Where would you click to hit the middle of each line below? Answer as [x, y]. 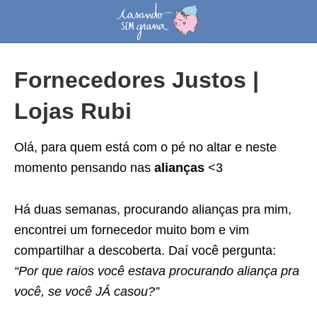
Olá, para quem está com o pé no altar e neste [145, 147]
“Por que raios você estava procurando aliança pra [157, 271]
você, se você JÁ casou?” [87, 292]
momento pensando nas [84, 168]
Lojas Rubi [73, 111]
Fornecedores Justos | [137, 80]
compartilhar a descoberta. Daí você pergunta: [145, 250]
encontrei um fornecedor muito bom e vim [132, 230]
